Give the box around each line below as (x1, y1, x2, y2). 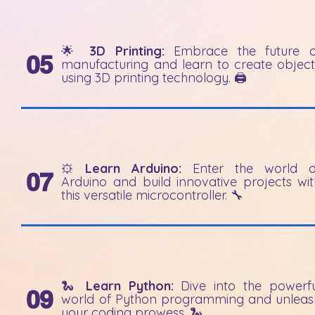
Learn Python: (85, 277, 174, 294)
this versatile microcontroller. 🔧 (61, 186, 244, 203)
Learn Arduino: (85, 160, 182, 176)
